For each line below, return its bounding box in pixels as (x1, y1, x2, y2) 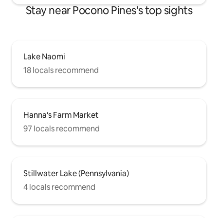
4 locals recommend (23, 182, 95, 192)
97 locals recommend (23, 123, 100, 134)
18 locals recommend (23, 65, 99, 75)
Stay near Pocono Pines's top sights (25, 3, 193, 18)
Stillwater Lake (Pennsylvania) (23, 168, 129, 179)
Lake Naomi (23, 51, 65, 62)
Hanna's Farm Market (23, 109, 99, 120)
